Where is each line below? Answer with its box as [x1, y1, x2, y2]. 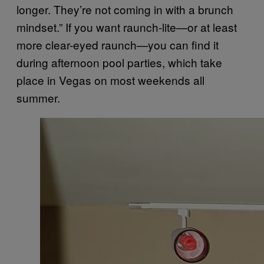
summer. [16, 90, 60, 106]
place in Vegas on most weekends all [16, 72, 204, 88]
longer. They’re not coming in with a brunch [16, 1, 233, 18]
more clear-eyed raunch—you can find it [16, 37, 219, 53]
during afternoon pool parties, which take [16, 54, 222, 71]
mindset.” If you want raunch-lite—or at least [16, 19, 237, 35]
